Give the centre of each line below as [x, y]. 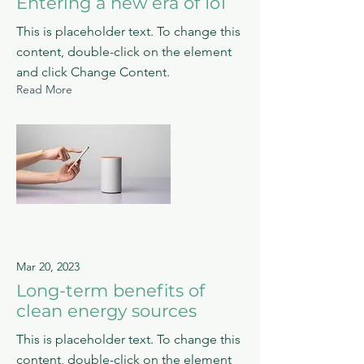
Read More [44, 89]
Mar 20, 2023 [48, 266]
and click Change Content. [93, 71]
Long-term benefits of [110, 290]
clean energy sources [106, 310]
